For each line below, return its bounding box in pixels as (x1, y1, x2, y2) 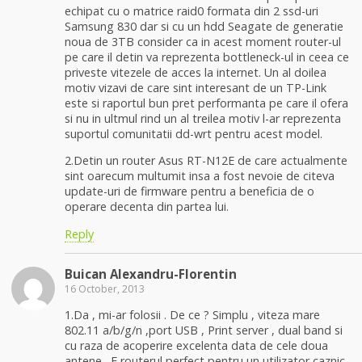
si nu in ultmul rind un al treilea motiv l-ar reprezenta (65, 110, 341, 126)
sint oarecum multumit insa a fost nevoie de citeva (65, 168, 335, 184)
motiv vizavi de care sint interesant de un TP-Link (65, 79, 326, 95)
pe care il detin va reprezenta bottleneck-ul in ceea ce (65, 48, 349, 65)
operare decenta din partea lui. (65, 199, 229, 215)
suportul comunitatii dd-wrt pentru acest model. (65, 125, 322, 141)
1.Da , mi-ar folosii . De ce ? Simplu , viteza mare (65, 307, 320, 323)
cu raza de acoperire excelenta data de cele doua (65, 338, 328, 354)
